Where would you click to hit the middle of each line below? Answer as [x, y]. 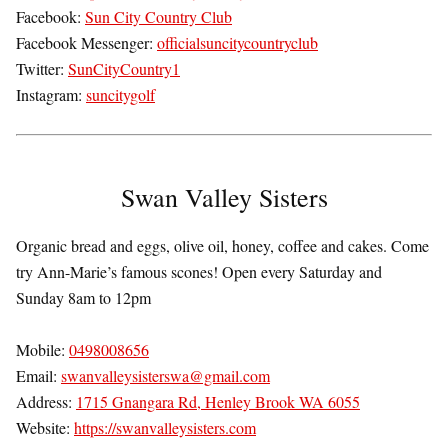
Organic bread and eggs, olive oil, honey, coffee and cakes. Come [222, 246]
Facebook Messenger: [86, 43]
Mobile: [42, 350]
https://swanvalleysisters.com [165, 428]
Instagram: [51, 95]
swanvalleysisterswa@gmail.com [165, 376]
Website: [45, 428]
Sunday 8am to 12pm [83, 298]
